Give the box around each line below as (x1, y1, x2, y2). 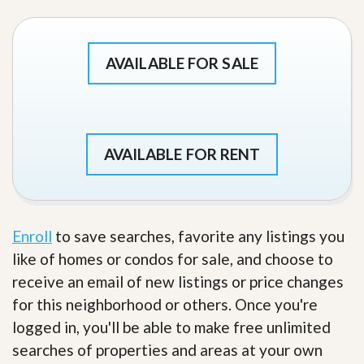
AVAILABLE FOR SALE (106, 54, 258, 73)
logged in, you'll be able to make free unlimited (12, 318, 331, 337)
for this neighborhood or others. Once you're (12, 295, 318, 314)
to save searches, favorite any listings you (52, 227, 344, 246)
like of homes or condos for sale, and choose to (12, 249, 333, 269)
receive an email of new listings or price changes (12, 272, 344, 292)
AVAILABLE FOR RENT (103, 145, 261, 164)
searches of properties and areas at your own (12, 340, 323, 360)
